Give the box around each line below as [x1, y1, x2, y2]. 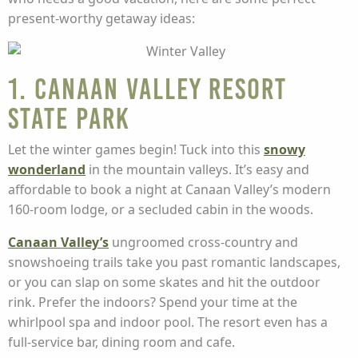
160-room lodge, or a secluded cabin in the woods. [8, 201, 313, 218]
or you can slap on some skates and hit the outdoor [8, 273, 320, 291]
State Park [8, 102, 130, 135]
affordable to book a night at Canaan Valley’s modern [8, 181, 331, 198]
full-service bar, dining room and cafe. [8, 333, 235, 351]
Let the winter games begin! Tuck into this [8, 141, 264, 158]
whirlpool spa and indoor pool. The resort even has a [8, 313, 328, 331]
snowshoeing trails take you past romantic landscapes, [8, 253, 340, 271]
